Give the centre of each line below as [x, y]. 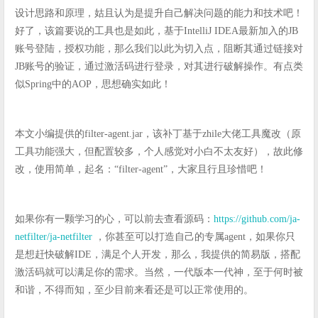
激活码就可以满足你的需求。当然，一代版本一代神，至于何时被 [159, 272]
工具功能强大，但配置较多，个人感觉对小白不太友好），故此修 [159, 151]
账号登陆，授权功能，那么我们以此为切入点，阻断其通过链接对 [159, 48]
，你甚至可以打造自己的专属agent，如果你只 [194, 236]
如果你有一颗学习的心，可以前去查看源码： [114, 219]
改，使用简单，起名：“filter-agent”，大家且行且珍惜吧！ [141, 169]
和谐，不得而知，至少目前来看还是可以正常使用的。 [134, 290]
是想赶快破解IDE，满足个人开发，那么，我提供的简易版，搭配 [158, 254]
